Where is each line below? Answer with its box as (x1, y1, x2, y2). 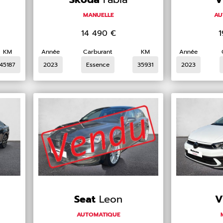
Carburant (83, 47, 112, 56)
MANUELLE (83, 10, 114, 19)
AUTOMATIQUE (76, 210, 120, 219)
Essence (86, 60, 110, 69)
